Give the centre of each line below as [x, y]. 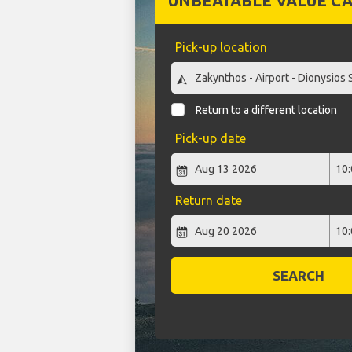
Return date [208, 200]
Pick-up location [221, 48]
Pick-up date [210, 139]
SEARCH [298, 275]
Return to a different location [267, 110]
